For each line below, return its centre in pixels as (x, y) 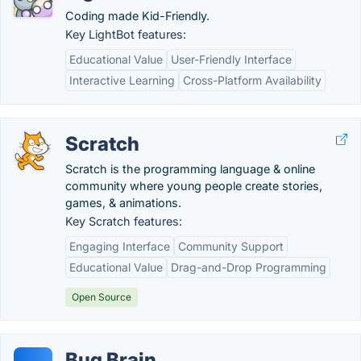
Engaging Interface (120, 246)
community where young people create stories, (194, 186)
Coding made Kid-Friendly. (137, 16)
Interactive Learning (122, 80)
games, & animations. (123, 203)
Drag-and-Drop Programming (249, 267)
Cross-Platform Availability (252, 80)
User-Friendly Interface (231, 59)
